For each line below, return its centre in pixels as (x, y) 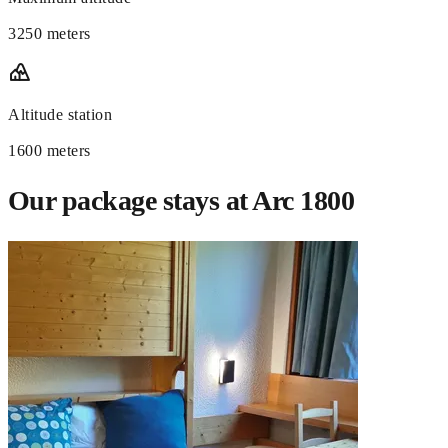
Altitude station (60, 115)
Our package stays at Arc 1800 (181, 201)
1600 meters (49, 151)
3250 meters (49, 34)
